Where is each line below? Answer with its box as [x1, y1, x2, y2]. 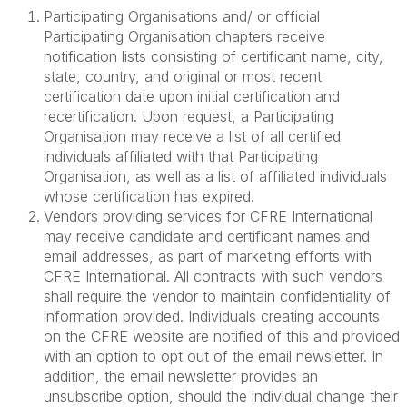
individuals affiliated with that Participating [44, 147, 318, 165]
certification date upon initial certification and [44, 87, 340, 105]
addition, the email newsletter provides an [44, 367, 318, 385]
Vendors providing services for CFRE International [44, 207, 372, 225]
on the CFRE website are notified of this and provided [44, 327, 400, 345]
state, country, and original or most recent [44, 67, 322, 85]
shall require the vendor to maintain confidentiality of [44, 287, 391, 305]
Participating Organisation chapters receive [44, 27, 325, 45]
